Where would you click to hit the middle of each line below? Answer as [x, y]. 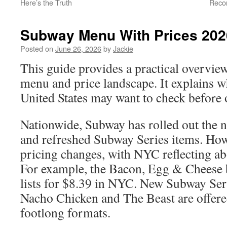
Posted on [37, 48]
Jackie [123, 48]
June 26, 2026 [78, 48]
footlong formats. [65, 212]
